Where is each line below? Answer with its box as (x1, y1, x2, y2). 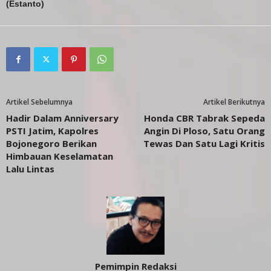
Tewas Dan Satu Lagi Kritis (143, 137, 265, 149)
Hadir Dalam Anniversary (6, 112, 119, 124)
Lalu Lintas (6, 163, 54, 175)
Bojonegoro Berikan (6, 137, 97, 149)
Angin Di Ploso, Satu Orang (144, 125, 265, 137)
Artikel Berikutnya (203, 97, 265, 107)
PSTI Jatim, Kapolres (6, 125, 99, 137)
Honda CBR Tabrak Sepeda (144, 112, 265, 124)
